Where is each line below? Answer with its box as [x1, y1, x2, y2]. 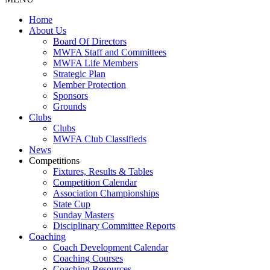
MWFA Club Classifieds [53, 134, 146, 144]
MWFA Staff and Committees [53, 47, 166, 57]
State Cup [53, 199, 90, 209]
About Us [29, 25, 66, 36]
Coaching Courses [53, 253, 123, 263]
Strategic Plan [53, 69, 105, 79]
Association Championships [53, 188, 159, 198]
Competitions [29, 155, 80, 166]
